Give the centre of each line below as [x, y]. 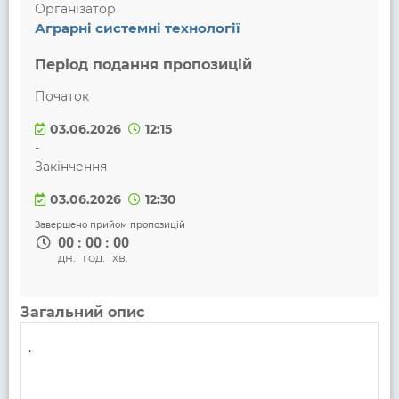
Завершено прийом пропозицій [110, 224]
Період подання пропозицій [145, 64]
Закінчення [70, 166]
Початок [61, 96]
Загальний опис [82, 312]
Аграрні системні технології [137, 28]
